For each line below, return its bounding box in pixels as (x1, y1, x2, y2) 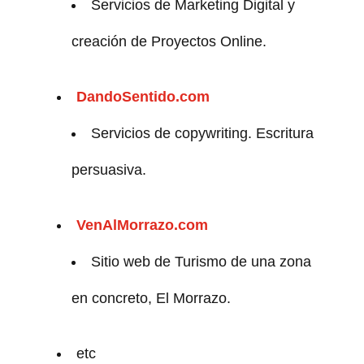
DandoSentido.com (76, 88, 210, 105)
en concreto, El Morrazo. (71, 289, 231, 306)
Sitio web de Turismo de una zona (90, 253, 311, 270)
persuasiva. (71, 161, 146, 178)
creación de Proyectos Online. (71, 32, 266, 50)
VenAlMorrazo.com (76, 216, 208, 233)
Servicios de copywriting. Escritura (90, 124, 314, 141)
